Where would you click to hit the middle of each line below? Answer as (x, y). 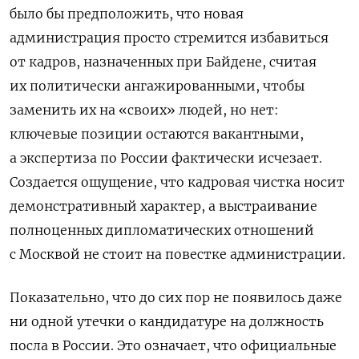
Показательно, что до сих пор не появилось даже (176, 298)
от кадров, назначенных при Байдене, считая (163, 62)
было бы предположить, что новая (127, 14)
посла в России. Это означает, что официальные (173, 346)
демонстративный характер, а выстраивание (163, 206)
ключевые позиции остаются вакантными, (157, 134)
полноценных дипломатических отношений (162, 230)
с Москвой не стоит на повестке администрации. (177, 254)
